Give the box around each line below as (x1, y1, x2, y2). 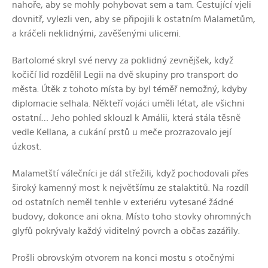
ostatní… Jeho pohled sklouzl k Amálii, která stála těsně (12, 112, 240, 123)
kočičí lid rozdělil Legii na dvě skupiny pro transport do (12, 69, 238, 80)
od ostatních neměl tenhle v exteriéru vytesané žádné (12, 197, 233, 207)
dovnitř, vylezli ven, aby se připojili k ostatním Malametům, (12, 14, 255, 24)
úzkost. (12, 141, 41, 151)
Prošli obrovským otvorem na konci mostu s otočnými (12, 252, 234, 263)
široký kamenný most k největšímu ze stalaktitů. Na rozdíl (12, 182, 249, 193)
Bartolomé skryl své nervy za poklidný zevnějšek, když (12, 55, 233, 65)
